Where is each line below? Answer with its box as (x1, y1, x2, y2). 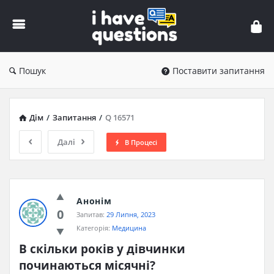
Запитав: (76, 210, 105, 219)
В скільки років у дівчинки (19, 241, 185, 257)
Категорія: (76, 223, 112, 232)
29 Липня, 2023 (106, 210, 155, 219)
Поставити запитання (172, 65, 265, 76)
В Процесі (125, 137, 157, 147)
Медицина (112, 223, 146, 232)
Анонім (76, 195, 112, 207)
